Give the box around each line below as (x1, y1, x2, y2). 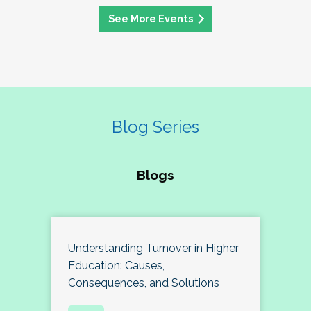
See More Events (108, 12, 193, 24)
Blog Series (112, 116, 199, 137)
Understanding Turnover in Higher (68, 241, 239, 255)
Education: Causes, (68, 258, 165, 272)
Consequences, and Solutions (68, 276, 219, 289)
